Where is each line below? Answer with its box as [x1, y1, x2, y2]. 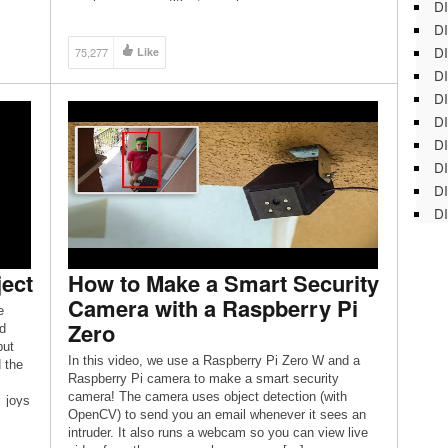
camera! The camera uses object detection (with [67, 389, 347, 404]
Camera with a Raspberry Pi [67, 292, 358, 324]
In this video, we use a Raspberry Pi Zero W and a [67, 353, 360, 368]
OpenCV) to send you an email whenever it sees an [67, 407, 366, 422]
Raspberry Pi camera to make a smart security [67, 371, 339, 386]
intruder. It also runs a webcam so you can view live [67, 425, 368, 440]
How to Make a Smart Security [67, 267, 379, 299]
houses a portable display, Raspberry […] [67, 5, 307, 20]
